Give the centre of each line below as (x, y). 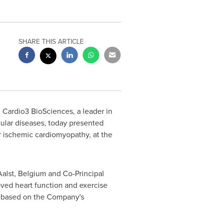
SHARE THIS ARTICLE (51, 42)
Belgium (32, 173)
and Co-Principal (75, 173)
